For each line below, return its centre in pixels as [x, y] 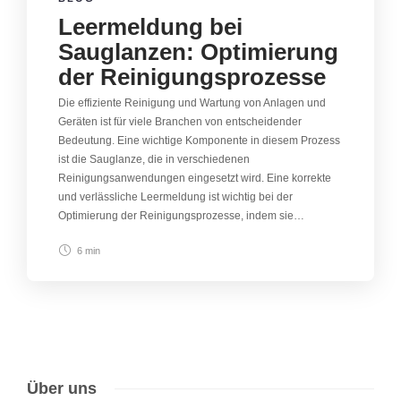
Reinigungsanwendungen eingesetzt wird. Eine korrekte [195, 178]
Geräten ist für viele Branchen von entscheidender [180, 121]
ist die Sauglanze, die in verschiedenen [154, 159]
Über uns [62, 388]
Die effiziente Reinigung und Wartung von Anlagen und [192, 102]
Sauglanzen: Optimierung [198, 51]
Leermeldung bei [150, 26]
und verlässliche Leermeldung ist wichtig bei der [175, 196]
